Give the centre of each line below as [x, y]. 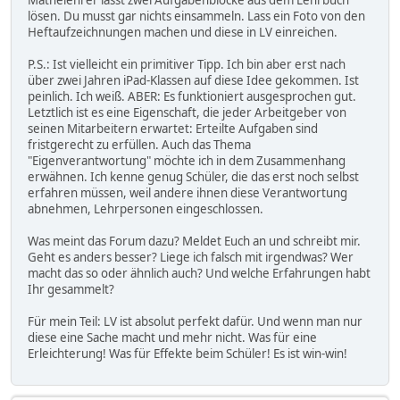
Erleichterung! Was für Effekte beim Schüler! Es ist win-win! [187, 353]
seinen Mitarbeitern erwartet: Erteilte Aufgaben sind [173, 128]
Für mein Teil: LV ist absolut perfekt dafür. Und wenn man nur [195, 321]
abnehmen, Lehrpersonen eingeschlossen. [146, 208]
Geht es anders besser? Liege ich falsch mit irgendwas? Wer [191, 257]
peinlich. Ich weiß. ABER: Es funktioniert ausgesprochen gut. [192, 96]
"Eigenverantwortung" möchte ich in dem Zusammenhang [187, 160]
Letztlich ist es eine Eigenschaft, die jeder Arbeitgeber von [187, 112]
